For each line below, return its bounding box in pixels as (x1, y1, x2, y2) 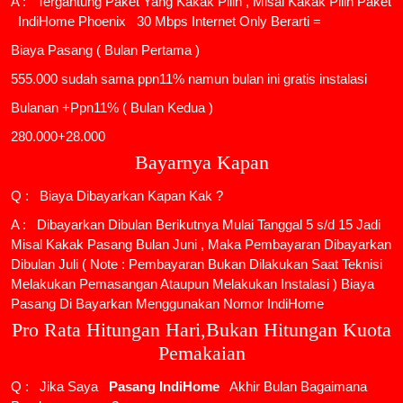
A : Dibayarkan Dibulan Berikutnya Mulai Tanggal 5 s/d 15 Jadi (11, 217, 381, 233)
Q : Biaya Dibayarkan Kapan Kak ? (11, 188, 223, 204)
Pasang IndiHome (109, 379, 219, 395)
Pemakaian (157, 343, 246, 365)
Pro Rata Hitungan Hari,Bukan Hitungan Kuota (12, 319, 391, 342)
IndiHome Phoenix (11, 13, 133, 30)
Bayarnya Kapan (134, 152, 269, 175)
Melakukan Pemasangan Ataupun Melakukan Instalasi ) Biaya (11, 276, 374, 292)
